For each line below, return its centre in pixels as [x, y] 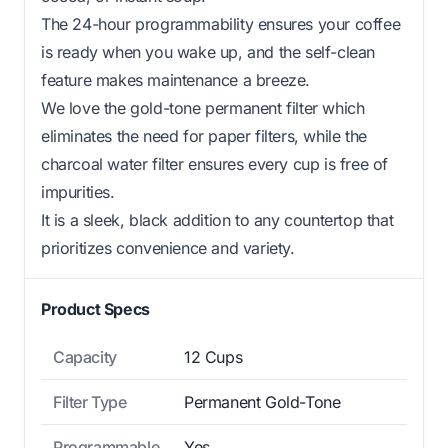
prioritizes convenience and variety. [168, 248]
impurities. [78, 192]
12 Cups [213, 357]
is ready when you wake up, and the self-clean [208, 52]
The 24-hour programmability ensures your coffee [221, 24]
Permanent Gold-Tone [262, 402]
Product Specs [95, 309]
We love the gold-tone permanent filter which [203, 108]
